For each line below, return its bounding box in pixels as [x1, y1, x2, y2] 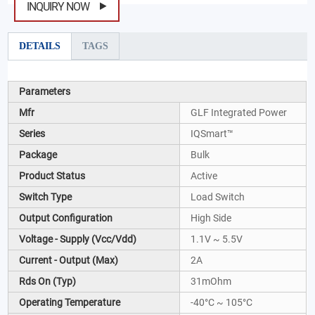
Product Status [19, 169, 86, 181]
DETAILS [19, 40, 61, 51]
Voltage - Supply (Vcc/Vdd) [19, 233, 137, 245]
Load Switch [191, 191, 245, 202]
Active [191, 169, 218, 181]
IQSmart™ [191, 127, 234, 139]
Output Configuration [19, 212, 113, 224]
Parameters [19, 85, 71, 97]
